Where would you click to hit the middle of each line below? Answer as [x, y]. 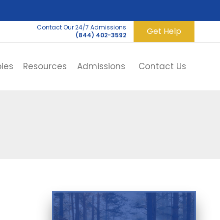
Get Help [164, 31]
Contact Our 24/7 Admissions [82, 27]
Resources [45, 67]
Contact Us [162, 67]
